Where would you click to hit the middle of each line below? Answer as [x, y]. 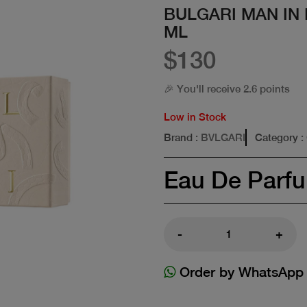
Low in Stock [195, 116]
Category [277, 137]
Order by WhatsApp [240, 271]
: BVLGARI [219, 137]
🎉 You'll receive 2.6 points [227, 88]
